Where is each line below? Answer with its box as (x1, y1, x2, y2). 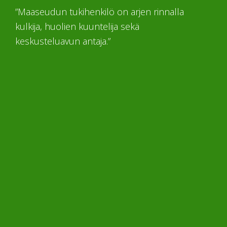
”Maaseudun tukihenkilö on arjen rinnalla (15, 5, 184, 18)
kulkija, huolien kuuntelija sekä (15, 20, 140, 32)
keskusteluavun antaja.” (15, 34, 111, 47)
